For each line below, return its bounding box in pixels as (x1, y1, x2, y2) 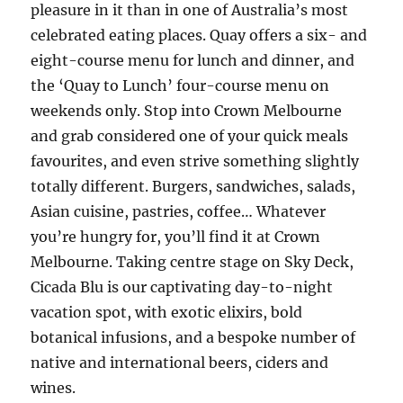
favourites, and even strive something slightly (31, 152, 360, 170)
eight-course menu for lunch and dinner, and (31, 51, 355, 69)
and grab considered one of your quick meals (31, 127, 349, 145)
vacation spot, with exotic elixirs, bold (31, 303, 303, 321)
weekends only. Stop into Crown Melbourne (31, 102, 343, 120)
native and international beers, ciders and (31, 354, 329, 372)
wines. (31, 379, 76, 397)
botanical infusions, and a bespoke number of (31, 328, 356, 346)
